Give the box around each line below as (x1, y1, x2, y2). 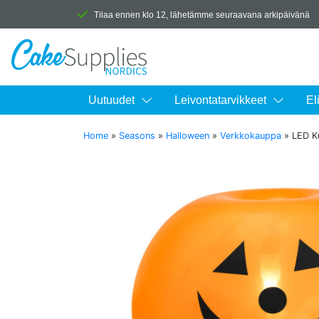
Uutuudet (88, 94, 135, 106)
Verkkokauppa (220, 130, 281, 141)
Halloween (166, 130, 209, 141)
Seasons (119, 130, 155, 141)
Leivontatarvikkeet (174, 94, 266, 106)
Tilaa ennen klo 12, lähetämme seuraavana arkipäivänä (94, 9, 310, 20)
